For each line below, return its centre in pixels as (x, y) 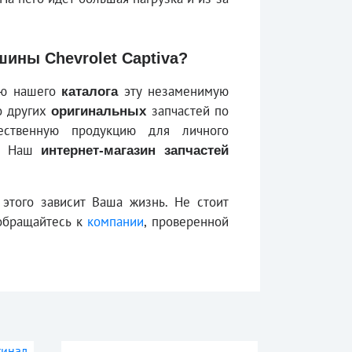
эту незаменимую (174, 91)
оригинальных (99, 111)
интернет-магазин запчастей (135, 150)
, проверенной (187, 222)
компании (116, 222)
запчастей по (188, 111)
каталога (90, 92)
